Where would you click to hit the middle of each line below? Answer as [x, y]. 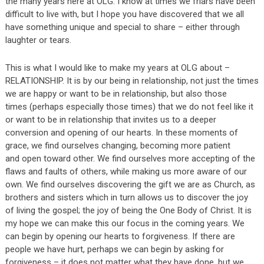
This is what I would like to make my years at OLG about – [117, 68]
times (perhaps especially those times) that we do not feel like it [129, 107]
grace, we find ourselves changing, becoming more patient [118, 146]
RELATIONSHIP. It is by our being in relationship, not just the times [132, 81]
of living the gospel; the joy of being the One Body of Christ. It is [128, 210]
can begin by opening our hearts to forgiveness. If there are [120, 236]
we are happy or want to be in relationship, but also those [116, 94]
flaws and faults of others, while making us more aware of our [126, 171]
